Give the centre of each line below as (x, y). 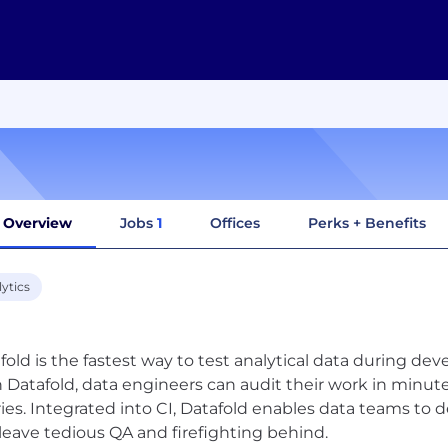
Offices (235, 222)
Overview (37, 222)
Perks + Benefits (367, 222)
